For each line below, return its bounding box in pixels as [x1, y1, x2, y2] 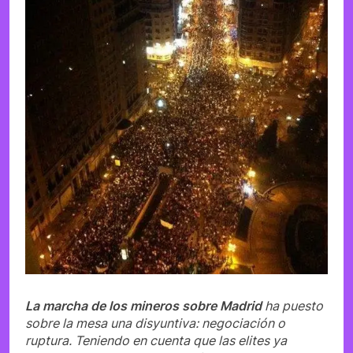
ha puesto [262, 298, 323, 314]
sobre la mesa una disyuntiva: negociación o [25, 315, 285, 332]
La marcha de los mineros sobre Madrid [25, 298, 262, 314]
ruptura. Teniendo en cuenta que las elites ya [25, 333, 287, 349]
